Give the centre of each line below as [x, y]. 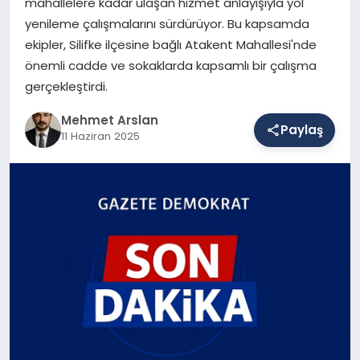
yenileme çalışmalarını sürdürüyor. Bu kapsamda [167, 23]
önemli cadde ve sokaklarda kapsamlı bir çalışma [170, 65]
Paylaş [302, 129]
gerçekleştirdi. [66, 86]
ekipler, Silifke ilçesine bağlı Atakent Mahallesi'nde [170, 44]
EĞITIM [41, 113]
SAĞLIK [41, 53]
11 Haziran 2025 [100, 137]
